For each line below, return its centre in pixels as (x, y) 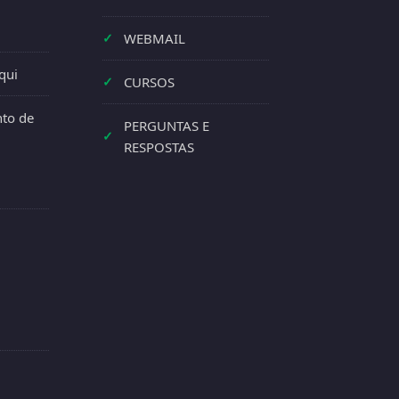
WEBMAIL (155, 38)
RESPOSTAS (159, 147)
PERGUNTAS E (167, 125)
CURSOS (150, 81)
